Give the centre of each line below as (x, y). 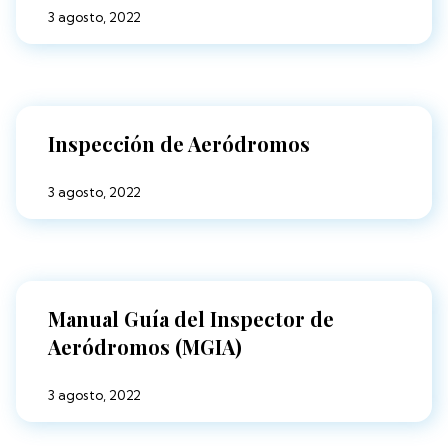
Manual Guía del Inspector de (191, 319)
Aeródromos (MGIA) (145, 347)
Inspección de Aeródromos (179, 144)
